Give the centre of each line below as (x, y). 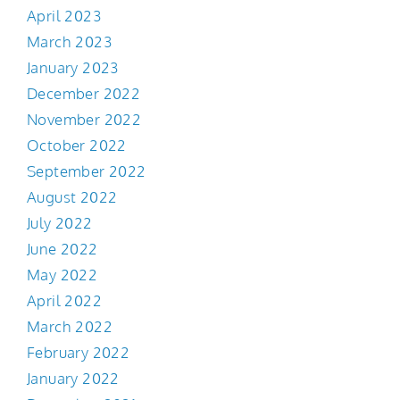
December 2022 (84, 94)
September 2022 (87, 171)
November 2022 (84, 120)
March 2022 (70, 327)
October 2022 (77, 146)
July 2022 (60, 223)
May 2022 (62, 275)
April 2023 (64, 16)
